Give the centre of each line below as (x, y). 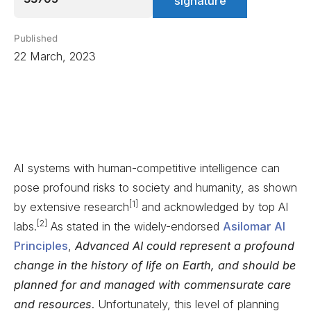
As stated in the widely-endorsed (135, 227)
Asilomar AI (254, 227)
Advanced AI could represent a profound (185, 246)
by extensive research (72, 207)
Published (36, 38)
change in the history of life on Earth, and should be (155, 266)
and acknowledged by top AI (213, 207)
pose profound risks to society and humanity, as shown (155, 188)
